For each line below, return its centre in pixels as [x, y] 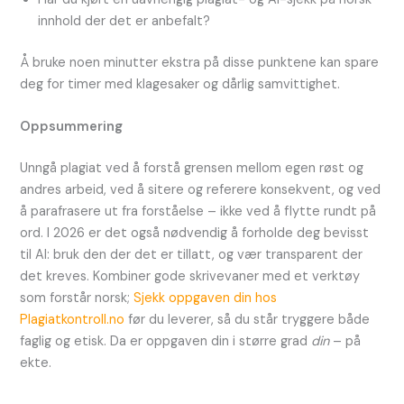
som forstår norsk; [77, 298]
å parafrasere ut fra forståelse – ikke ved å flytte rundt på [198, 211]
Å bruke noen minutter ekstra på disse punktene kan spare [200, 62]
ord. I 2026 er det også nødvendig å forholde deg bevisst [195, 233]
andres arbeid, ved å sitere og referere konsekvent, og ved [201, 189]
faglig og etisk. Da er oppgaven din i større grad [166, 341]
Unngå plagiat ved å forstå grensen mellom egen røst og [192, 168]
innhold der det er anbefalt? [124, 21]
